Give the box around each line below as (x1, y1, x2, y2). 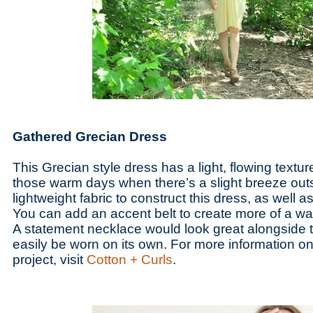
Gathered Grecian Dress (13, 129, 167, 144)
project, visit (13, 252, 87, 267)
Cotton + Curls (87, 252, 173, 267)
